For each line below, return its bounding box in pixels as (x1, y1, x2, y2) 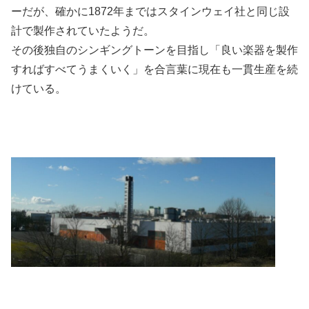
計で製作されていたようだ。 (11, 24, 154, 37)
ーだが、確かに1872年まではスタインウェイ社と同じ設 (11, 5, 290, 17)
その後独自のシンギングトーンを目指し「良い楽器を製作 (11, 43, 298, 56)
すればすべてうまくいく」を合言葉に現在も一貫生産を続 (11, 63, 298, 75)
